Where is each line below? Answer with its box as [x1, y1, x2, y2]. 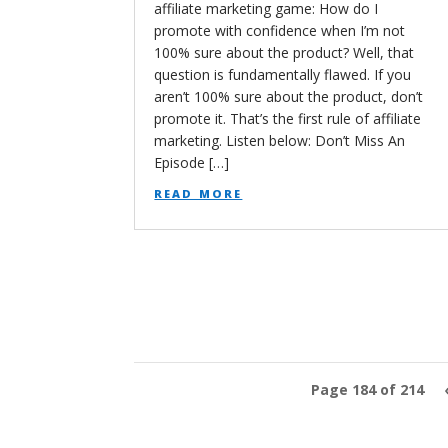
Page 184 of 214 [310, 379, 424, 399]
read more [154, 181, 243, 202]
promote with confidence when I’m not [154, 20, 406, 40]
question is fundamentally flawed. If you [154, 64, 412, 84]
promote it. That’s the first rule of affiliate [154, 108, 422, 128]
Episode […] [154, 152, 230, 172]
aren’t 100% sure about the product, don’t [154, 86, 424, 106]
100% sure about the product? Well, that [154, 42, 415, 62]
